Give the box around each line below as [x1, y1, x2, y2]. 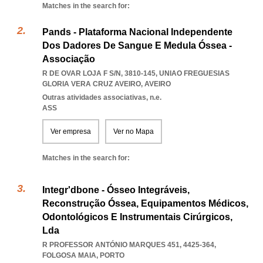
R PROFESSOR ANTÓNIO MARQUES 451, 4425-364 [42, 241, 214, 249]
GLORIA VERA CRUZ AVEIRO [42, 80, 141, 88]
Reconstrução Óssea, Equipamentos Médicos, [42, 198, 248, 208]
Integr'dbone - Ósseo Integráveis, [42, 185, 190, 195]
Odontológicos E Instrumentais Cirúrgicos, [42, 212, 232, 222]
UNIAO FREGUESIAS [159, 69, 230, 77]
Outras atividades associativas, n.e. [42, 93, 161, 102]
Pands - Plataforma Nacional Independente [42, 27, 232, 37]
